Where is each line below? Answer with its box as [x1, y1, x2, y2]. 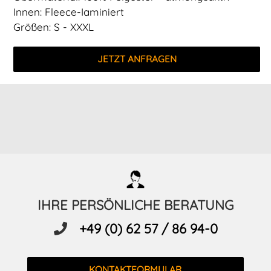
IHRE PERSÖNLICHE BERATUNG [38, 196, 233, 214]
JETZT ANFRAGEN [97, 53, 177, 65]
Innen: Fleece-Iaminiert [13, 5, 125, 18]
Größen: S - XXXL [13, 20, 94, 33]
